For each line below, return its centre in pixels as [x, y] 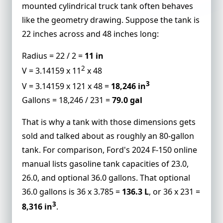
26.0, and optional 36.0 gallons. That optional [106, 177]
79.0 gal [127, 100]
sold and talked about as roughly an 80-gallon [108, 136]
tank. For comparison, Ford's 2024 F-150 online [110, 150]
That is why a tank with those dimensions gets [109, 122]
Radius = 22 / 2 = [53, 56]
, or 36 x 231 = [174, 191]
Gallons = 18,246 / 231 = [67, 100]
